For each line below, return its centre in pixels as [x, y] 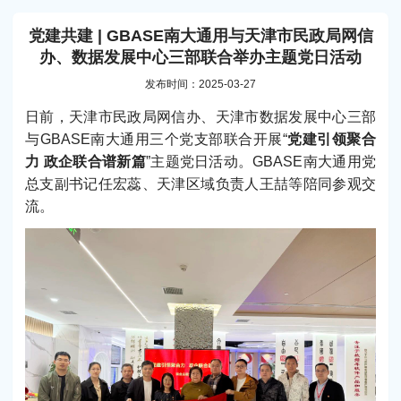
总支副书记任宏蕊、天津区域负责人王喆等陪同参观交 [200, 184]
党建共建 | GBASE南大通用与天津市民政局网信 [200, 36]
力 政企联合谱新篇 [85, 162]
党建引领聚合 [332, 139]
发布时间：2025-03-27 [200, 84]
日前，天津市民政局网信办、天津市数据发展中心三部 [200, 117]
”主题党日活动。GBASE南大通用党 [261, 162]
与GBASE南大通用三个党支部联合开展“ [156, 139]
